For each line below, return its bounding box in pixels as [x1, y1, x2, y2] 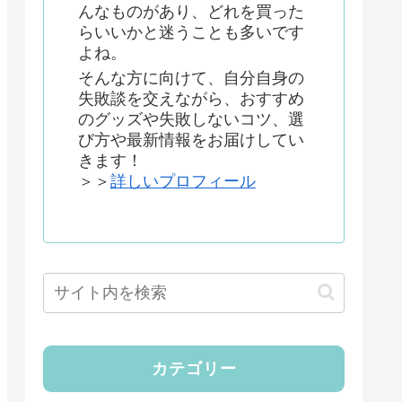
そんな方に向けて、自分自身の [78, 69, 304, 88]
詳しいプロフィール [110, 172, 256, 191]
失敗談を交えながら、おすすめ [78, 90, 304, 109]
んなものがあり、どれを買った [78, 3, 304, 21]
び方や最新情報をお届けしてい [78, 131, 304, 150]
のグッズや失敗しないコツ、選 [78, 110, 304, 129]
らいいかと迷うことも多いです [78, 23, 304, 41]
